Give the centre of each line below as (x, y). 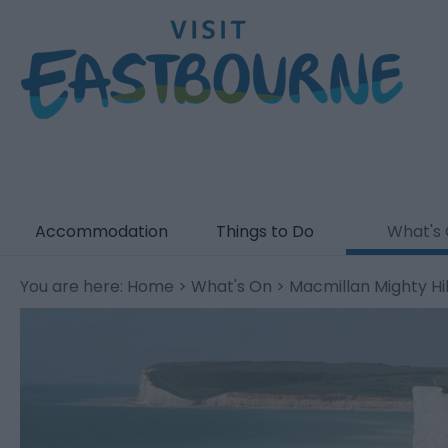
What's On (231, 286)
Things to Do (264, 231)
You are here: (73, 286)
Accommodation (101, 231)
